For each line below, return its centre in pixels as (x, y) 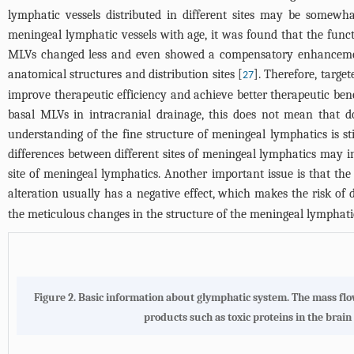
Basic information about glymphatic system (183, 298)
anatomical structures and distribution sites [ (126, 74)
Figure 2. (56, 298)
